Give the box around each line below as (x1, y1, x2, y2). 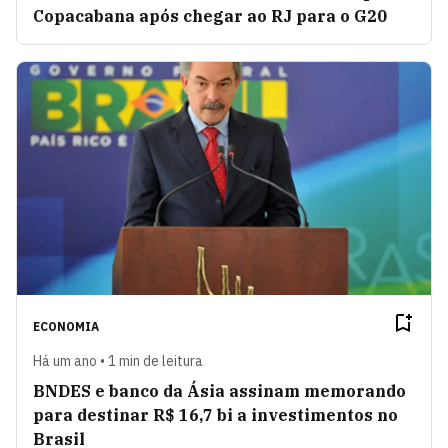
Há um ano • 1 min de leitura (33, 352, 203, 371)
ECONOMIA (33, 319, 99, 335)
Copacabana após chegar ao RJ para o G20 (33, 6, 387, 27)
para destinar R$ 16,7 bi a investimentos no (33, 405, 398, 426)
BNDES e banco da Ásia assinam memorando (33, 381, 406, 402)
